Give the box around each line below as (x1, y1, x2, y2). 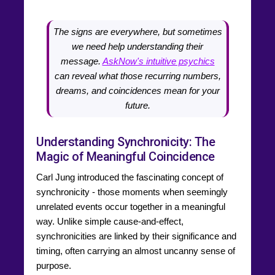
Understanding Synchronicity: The (36, 134, 215, 149)
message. (60, 55, 103, 66)
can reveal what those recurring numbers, (54, 70, 221, 81)
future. (125, 99, 150, 110)
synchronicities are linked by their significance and (36, 230, 236, 241)
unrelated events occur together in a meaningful (36, 201, 225, 212)
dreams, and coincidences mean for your (55, 85, 220, 96)
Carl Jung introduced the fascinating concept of (36, 171, 223, 182)
